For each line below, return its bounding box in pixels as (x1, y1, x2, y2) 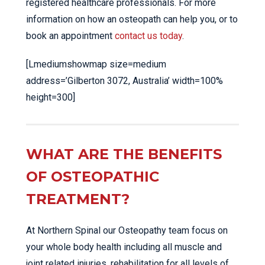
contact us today (115, 30, 182, 41)
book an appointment (26, 30, 115, 41)
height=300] (26, 92, 75, 103)
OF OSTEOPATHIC (26, 168, 159, 185)
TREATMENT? (26, 190, 130, 208)
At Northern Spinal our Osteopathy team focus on (26, 225, 228, 236)
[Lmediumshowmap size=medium (26, 59, 166, 70)
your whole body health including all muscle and (26, 241, 222, 253)
